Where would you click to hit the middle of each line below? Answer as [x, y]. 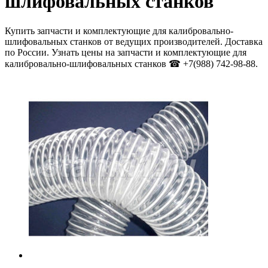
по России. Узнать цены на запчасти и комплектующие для [126, 52]
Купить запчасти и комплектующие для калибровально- [119, 31]
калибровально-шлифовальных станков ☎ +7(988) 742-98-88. [131, 63]
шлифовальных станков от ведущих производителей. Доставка [134, 41]
